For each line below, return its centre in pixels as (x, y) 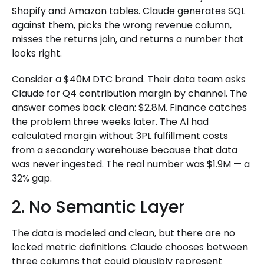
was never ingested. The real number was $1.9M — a (131, 164)
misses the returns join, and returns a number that (128, 39)
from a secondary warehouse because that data (125, 150)
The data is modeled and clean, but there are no (123, 233)
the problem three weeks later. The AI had (110, 122)
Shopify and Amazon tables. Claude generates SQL (128, 11)
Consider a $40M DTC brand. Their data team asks (129, 80)
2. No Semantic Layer (98, 207)
